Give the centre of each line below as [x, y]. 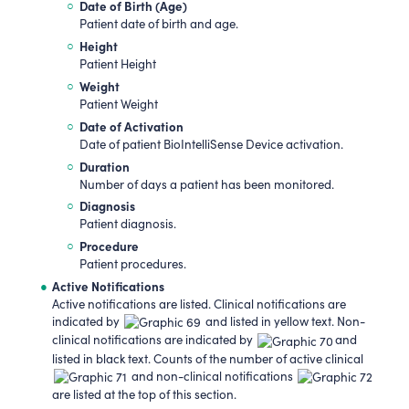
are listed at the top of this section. [145, 395]
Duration [104, 166]
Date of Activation [131, 126]
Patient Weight [118, 105]
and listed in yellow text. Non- [284, 322]
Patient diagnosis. [127, 224]
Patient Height [117, 64]
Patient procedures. [132, 264]
